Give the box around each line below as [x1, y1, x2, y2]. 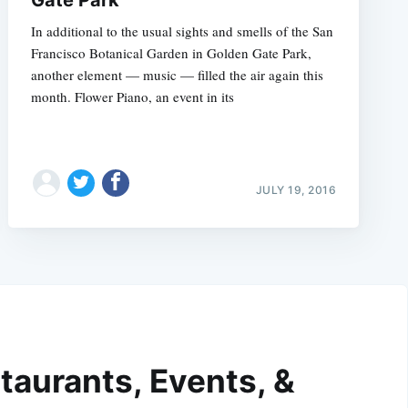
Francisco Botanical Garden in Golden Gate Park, [30, 43, 311, 62]
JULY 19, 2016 [255, 182, 337, 197]
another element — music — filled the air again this [30, 65, 323, 84]
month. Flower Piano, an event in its [30, 87, 234, 106]
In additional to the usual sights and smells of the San [30, 21, 333, 40]
